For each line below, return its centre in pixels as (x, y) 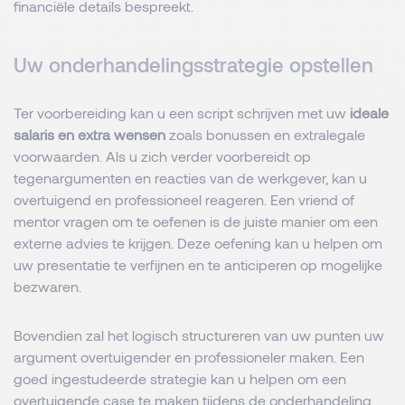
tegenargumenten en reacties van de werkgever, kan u (190, 178)
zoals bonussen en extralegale (265, 134)
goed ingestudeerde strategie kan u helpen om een (180, 378)
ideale (369, 113)
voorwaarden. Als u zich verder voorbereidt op (162, 156)
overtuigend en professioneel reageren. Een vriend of (184, 199)
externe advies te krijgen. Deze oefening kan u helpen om (198, 243)
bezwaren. (47, 286)
